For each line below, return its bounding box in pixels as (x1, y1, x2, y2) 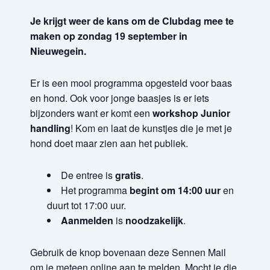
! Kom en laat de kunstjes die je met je (71, 121, 232, 135)
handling (30, 121, 71, 135)
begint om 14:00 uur (130, 183, 221, 197)
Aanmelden (61, 213, 113, 227)
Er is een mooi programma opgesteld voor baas (30, 76, 232, 90)
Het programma (61, 183, 130, 197)
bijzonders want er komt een (30, 106, 152, 120)
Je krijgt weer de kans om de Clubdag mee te (30, 14, 234, 28)
